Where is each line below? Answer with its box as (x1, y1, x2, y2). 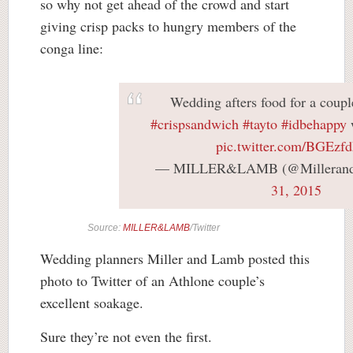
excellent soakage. (40, 292, 143, 312)
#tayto (243, 113, 277, 133)
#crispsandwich (150, 113, 239, 133)
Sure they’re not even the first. (40, 326, 212, 346)
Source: (87, 221, 123, 233)
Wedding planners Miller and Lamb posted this (40, 248, 310, 268)
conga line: (40, 38, 103, 58)
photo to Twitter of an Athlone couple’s (40, 270, 265, 290)
